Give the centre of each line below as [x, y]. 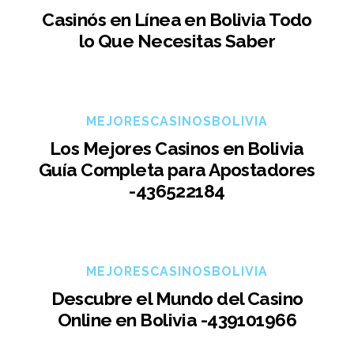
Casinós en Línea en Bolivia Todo [177, 20]
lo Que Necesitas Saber [177, 41]
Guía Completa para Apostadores [177, 170]
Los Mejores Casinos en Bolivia [177, 149]
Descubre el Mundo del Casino [177, 298]
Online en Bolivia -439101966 [177, 319]
